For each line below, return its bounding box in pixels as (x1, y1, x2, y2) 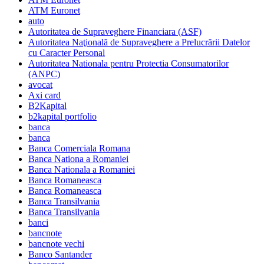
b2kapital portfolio (28, 111, 97, 122)
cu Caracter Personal (28, 48, 105, 58)
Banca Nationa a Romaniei (28, 154, 128, 164)
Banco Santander (28, 249, 92, 260)
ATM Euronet (28, 5, 80, 16)
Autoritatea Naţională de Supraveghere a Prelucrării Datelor (28, 37, 250, 48)
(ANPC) (28, 69, 60, 80)
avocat (28, 80, 52, 90)
